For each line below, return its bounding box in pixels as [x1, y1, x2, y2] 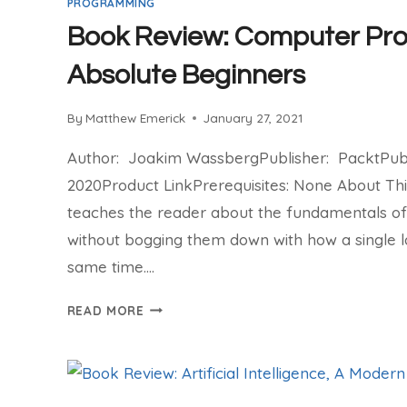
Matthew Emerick [84, 109, 185, 125]
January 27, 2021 [203, 109, 303, 125]
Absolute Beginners [66, 61, 305, 90]
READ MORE [66, 302, 144, 318]
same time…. [66, 256, 154, 276]
